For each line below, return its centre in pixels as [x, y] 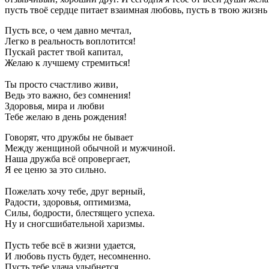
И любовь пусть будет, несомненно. [78, 256]
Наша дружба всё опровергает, [68, 159]
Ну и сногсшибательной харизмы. [75, 223]
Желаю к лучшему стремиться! [68, 62]
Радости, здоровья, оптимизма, [68, 202]
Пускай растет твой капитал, [64, 52]
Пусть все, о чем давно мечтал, [68, 30]
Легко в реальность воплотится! [70, 41]
